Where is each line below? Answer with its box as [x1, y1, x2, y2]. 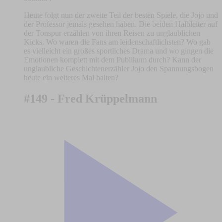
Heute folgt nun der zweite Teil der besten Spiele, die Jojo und [24, 11, 218, 20]
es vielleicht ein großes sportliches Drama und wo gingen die [24, 47, 214, 55]
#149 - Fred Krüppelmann [24, 92, 157, 106]
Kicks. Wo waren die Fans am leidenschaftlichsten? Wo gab [24, 38, 211, 47]
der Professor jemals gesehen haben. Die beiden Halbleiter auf [24, 20, 218, 29]
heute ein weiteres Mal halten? [24, 73, 118, 82]
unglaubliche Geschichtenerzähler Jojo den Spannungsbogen [24, 64, 214, 73]
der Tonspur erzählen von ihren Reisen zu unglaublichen [24, 29, 200, 38]
